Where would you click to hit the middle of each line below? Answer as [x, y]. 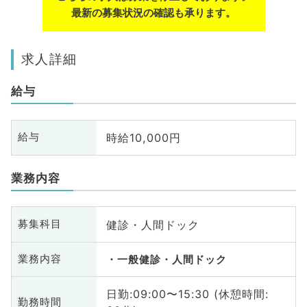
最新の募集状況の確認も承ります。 [153, 13]
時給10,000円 [143, 137]
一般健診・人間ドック [172, 259]
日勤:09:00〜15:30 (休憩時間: [187, 294]
